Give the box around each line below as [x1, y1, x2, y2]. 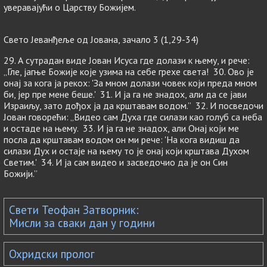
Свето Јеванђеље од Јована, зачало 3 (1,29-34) [4, 33, 198, 45]
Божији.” [4, 167, 38, 179]
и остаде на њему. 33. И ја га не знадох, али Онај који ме [4, 122, 239, 134]
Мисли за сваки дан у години [9, 216, 155, 230]
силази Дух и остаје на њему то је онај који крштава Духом [4, 145, 249, 157]
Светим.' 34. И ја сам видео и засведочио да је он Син [4, 156, 228, 168]
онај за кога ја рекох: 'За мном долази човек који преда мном [4, 77, 257, 89]
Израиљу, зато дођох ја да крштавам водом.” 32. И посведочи [4, 100, 263, 111]
